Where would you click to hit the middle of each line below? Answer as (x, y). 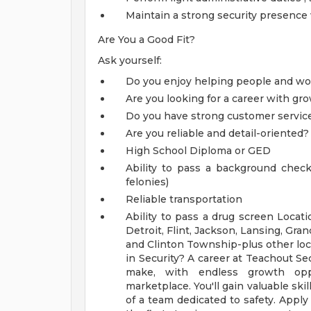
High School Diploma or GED (198, 151)
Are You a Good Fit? (146, 40)
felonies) (147, 182)
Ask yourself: (130, 60)
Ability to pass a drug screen (200, 217)
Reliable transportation (184, 199)
